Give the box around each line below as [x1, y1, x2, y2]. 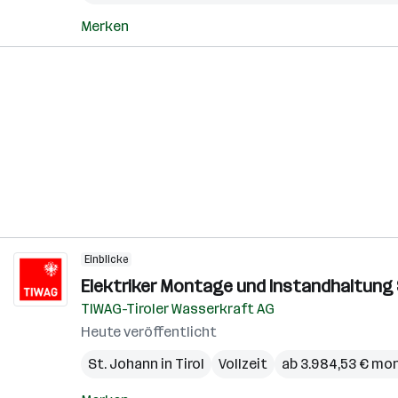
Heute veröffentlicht [81, 323, 217, 340]
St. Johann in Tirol [88, 355, 204, 372]
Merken [81, 18, 129, 35]
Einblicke [84, 253, 128, 266]
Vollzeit [219, 355, 267, 372]
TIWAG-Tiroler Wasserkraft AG [81, 300, 275, 317]
